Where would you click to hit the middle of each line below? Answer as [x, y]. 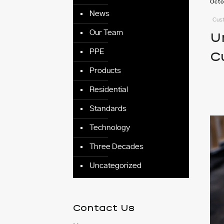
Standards [108, 109]
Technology [110, 128]
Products [105, 71]
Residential [109, 90]
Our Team [106, 33]
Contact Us [104, 208]
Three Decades [117, 147]
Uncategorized [116, 166]
